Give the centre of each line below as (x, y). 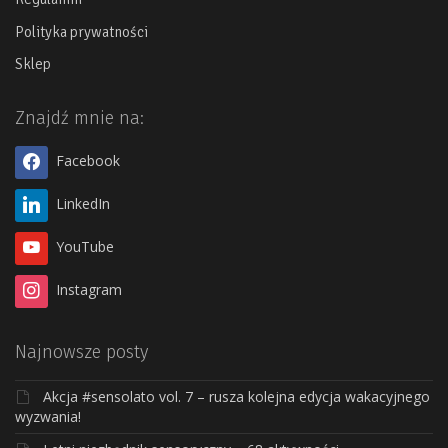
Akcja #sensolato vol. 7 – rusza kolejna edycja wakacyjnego (236, 396)
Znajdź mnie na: (79, 118)
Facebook (87, 161)
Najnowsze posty (81, 351)
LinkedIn (82, 204)
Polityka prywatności (81, 31)
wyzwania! (48, 416)
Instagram (88, 289)
